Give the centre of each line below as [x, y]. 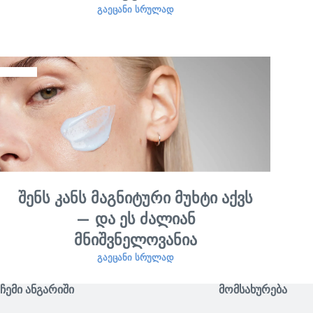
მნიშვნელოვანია [135, 242]
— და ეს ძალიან [135, 221]
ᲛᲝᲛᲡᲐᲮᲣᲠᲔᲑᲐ [253, 292]
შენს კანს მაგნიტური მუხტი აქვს [135, 200]
